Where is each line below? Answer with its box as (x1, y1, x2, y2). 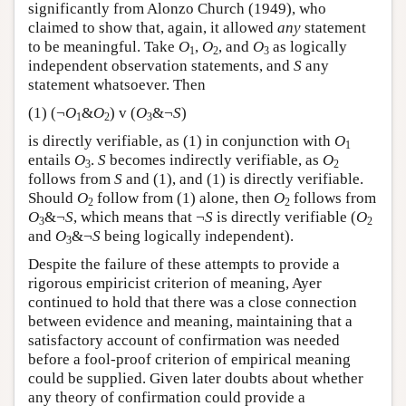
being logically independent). (101, 227, 294, 245)
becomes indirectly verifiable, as (106, 150, 323, 169)
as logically (269, 37, 347, 55)
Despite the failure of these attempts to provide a (28, 255, 340, 273)
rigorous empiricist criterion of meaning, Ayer (28, 274, 322, 292)
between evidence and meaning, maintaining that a (28, 312, 353, 330)
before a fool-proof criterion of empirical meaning (28, 350, 351, 368)
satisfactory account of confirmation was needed (28, 331, 340, 349)
